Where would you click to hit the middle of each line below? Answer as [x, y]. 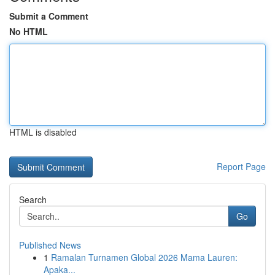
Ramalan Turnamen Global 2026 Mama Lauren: [144, 257]
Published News [50, 245]
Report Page [241, 166]
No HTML [29, 31]
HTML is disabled [43, 132]
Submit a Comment [49, 16]
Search [33, 199]
